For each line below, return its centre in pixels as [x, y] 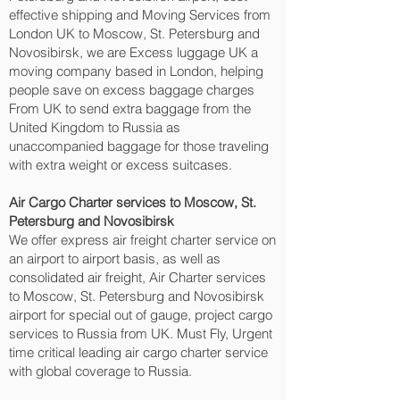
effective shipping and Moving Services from [140, 15]
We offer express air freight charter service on [142, 240]
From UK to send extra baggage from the [130, 108]
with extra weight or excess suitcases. [121, 165]
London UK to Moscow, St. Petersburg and [134, 33]
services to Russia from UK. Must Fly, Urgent [141, 333]
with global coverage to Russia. [100, 371]
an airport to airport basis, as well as [115, 258]
